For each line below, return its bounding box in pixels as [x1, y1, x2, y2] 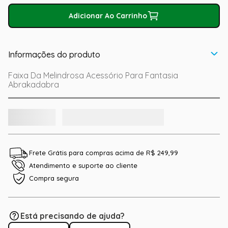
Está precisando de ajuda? [20, 211, 125, 221]
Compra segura [29, 174, 79, 183]
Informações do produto [8, 49, 100, 60]
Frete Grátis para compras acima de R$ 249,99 [29, 149, 178, 157]
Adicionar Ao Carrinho [69, 11, 147, 20]
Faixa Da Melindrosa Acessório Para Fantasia [8, 70, 178, 80]
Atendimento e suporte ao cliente [29, 161, 137, 170]
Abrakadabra [8, 79, 59, 90]
